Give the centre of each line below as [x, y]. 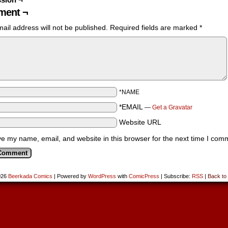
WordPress [102, 176]
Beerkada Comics [30, 176]
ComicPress [144, 176]
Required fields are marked [155, 27]
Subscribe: [177, 176]
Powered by [72, 176]
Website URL [140, 122]
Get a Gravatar [172, 107]
